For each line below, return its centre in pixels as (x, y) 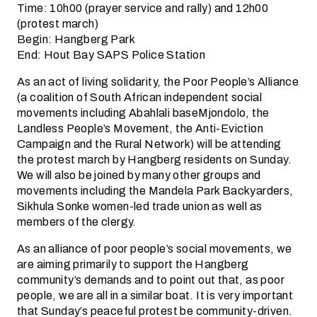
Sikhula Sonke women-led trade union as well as (140, 206)
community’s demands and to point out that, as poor (151, 280)
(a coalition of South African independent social (140, 97)
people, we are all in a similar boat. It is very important (155, 295)
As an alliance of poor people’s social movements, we (155, 249)
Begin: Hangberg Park (76, 39)
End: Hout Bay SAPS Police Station (111, 55)
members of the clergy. (77, 222)
